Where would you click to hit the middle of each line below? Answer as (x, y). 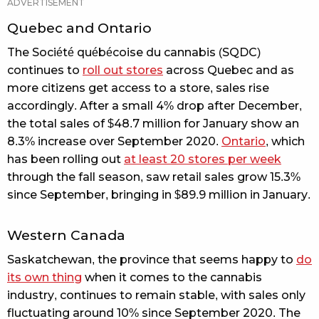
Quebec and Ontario (79, 28)
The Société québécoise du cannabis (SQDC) (134, 52)
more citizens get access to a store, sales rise (138, 88)
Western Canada (66, 235)
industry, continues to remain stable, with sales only (156, 295)
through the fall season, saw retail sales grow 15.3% (154, 177)
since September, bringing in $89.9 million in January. (159, 194)
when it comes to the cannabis (172, 277)
